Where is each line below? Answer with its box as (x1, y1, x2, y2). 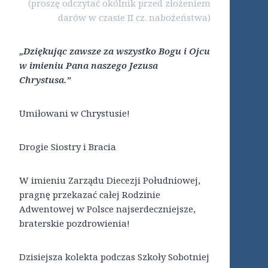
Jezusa (129, 59, 158, 72)
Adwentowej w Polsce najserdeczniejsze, (19, 203, 196, 215)
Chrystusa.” (19, 74, 71, 86)
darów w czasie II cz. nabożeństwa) (57, 11, 211, 24)
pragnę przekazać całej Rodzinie (19, 188, 160, 201)
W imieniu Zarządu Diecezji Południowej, (19, 174, 200, 187)
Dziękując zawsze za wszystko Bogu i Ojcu (23, 45, 210, 57)
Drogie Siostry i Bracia (19, 141, 116, 153)
